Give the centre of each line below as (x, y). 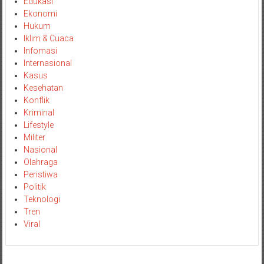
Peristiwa (40, 175)
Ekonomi (40, 14)
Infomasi (40, 51)
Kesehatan (43, 88)
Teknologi (42, 199)
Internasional (47, 63)
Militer (34, 138)
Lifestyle (38, 125)
